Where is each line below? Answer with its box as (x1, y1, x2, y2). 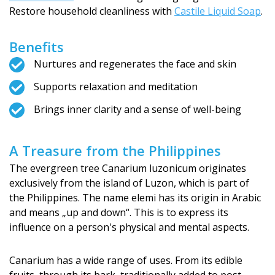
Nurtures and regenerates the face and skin (34, 57, 236, 71)
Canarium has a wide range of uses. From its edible (9, 254, 242, 267)
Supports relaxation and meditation (34, 80, 198, 93)
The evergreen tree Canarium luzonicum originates (9, 161, 246, 175)
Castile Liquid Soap (174, 4, 261, 18)
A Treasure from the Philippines (9, 141, 221, 160)
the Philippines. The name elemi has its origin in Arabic (9, 191, 261, 204)
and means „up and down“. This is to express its (9, 206, 228, 219)
